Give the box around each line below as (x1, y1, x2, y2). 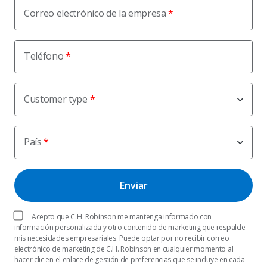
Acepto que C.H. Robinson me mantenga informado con (32, 212, 212, 222)
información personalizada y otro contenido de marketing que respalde (14, 222, 246, 232)
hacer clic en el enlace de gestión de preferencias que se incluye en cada (14, 254, 245, 265)
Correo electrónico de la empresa (24, 7, 166, 20)
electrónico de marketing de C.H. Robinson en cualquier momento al (14, 244, 234, 254)
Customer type (24, 92, 88, 105)
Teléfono (24, 49, 64, 63)
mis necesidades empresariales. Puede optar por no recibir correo (14, 233, 229, 243)
